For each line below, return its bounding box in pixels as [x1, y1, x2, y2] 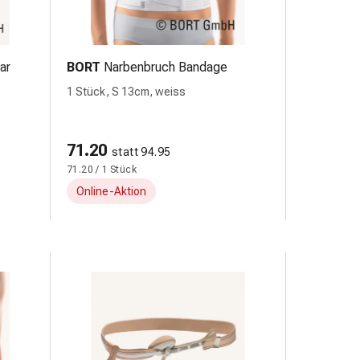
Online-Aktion [76, 185, 146, 198]
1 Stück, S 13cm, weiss [67, 85, 186, 98]
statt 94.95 [112, 145, 171, 158]
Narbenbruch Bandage [104, 59, 227, 75]
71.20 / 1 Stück [67, 164, 137, 175]
